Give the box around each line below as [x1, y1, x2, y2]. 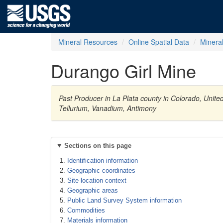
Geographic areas [67, 187, 118, 194]
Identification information [67, 157, 138, 164]
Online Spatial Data [128, 37, 189, 47]
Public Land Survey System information [67, 197, 182, 204]
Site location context [67, 177, 126, 184]
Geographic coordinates [67, 167, 135, 174]
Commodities [67, 207, 105, 214]
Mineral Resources [58, 37, 117, 47]
